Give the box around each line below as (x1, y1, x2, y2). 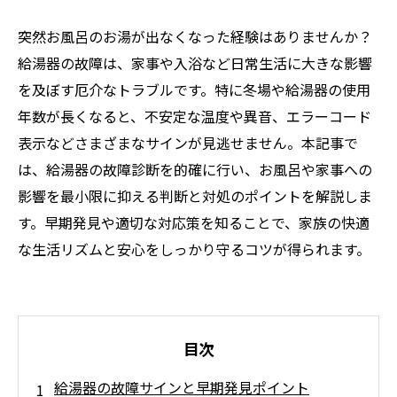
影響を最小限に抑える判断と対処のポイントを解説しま (18, 185, 372, 206)
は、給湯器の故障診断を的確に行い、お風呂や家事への (18, 159, 372, 180)
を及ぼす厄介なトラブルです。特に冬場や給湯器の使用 (18, 79, 370, 100)
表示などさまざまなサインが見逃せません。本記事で (18, 132, 358, 153)
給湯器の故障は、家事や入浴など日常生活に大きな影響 (18, 52, 372, 74)
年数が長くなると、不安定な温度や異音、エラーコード (18, 105, 371, 127)
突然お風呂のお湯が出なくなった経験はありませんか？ (18, 26, 372, 47)
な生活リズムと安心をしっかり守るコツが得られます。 (18, 238, 370, 260)
